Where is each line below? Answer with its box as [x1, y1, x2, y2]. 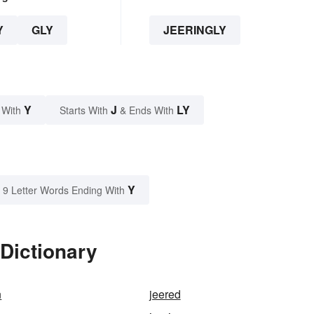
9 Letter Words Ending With [3, 182, 125, 197]
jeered [149, 285, 181, 302]
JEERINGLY [163, 21, 226, 38]
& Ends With [117, 102, 177, 117]
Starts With [60, 102, 111, 117]
